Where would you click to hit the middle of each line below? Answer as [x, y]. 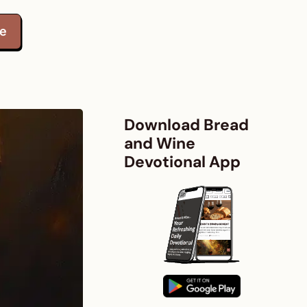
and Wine [160, 143]
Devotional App [183, 161]
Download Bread [187, 124]
